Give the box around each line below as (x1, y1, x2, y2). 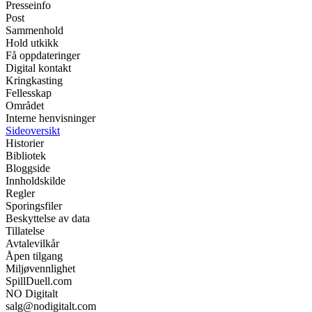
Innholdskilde (6, 175, 65, 187)
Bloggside (6, 162, 50, 175)
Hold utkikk (6, 37, 58, 49)
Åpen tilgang (6, 250, 63, 263)
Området (6, 100, 44, 112)
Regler (6, 187, 35, 200)
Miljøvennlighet (6, 263, 75, 275)
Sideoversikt (6, 125, 60, 137)
